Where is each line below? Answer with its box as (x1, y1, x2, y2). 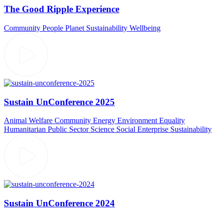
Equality (159, 116, 185, 125)
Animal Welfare (4, 116, 53, 125)
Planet (65, 23, 84, 32)
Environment (117, 116, 157, 125)
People (42, 23, 63, 32)
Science (91, 125, 114, 134)
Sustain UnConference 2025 (4, 96, 115, 107)
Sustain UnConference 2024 (4, 198, 115, 209)
